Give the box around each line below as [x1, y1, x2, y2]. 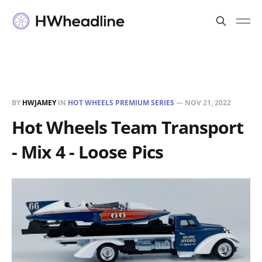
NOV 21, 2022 [185, 97, 231, 108]
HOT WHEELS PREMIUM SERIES [68, 97, 174, 108]
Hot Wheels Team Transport [12, 115, 244, 139]
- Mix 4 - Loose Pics [12, 139, 164, 164]
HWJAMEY [22, 97, 56, 108]
